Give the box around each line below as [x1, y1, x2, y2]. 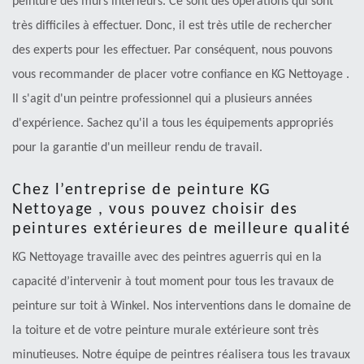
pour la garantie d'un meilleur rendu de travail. [12, 141, 262, 155]
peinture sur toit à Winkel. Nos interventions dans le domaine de [12, 300, 351, 314]
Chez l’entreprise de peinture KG [12, 182, 271, 199]
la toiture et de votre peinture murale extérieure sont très [12, 324, 318, 338]
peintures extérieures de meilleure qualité [12, 221, 350, 238]
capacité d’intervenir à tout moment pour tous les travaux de [12, 275, 334, 289]
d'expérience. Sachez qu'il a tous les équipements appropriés [12, 117, 333, 131]
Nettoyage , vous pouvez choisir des [12, 201, 298, 219]
